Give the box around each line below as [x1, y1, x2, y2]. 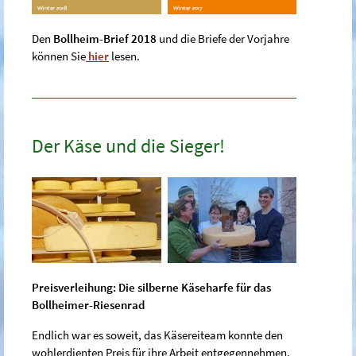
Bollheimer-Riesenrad [32, 297, 145, 313]
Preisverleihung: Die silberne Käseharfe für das [32, 280, 271, 296]
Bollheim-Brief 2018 [53, 30, 157, 46]
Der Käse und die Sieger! [32, 133, 225, 158]
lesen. [109, 48, 140, 64]
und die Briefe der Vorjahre [157, 30, 289, 46]
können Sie [32, 48, 86, 64]
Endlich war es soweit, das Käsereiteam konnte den [32, 327, 283, 343]
